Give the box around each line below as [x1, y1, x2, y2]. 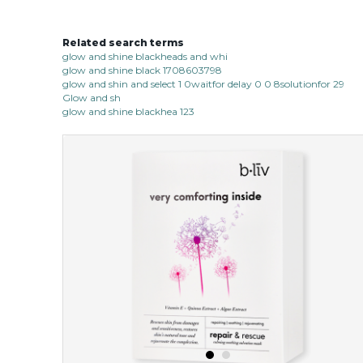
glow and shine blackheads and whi [62, 49, 228, 62]
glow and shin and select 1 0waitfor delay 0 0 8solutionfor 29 [62, 77, 344, 90]
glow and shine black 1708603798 [62, 63, 222, 76]
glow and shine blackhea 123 [62, 105, 194, 117]
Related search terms [62, 36, 184, 49]
